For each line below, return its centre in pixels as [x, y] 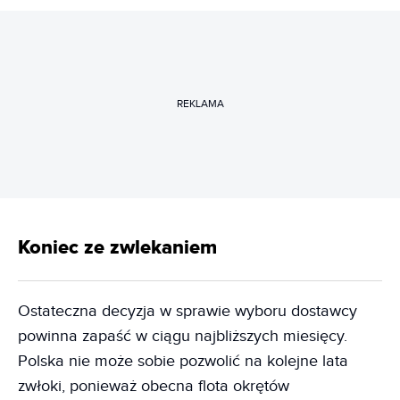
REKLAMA [200, 104]
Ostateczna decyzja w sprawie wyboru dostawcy [187, 311]
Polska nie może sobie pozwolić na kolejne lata [183, 361]
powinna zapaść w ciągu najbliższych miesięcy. [183, 336]
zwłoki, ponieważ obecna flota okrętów [154, 386]
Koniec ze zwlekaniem [117, 247]
